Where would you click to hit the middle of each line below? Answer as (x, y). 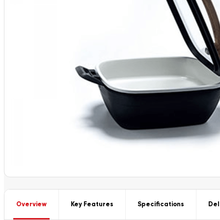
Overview (31, 204)
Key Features (92, 204)
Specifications (161, 204)
